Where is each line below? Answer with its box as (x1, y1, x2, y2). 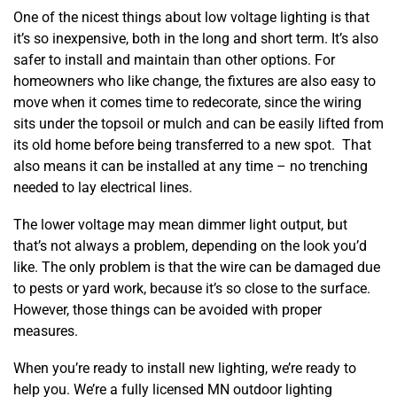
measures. (13, 323, 78, 339)
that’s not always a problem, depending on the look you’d (13, 237, 367, 254)
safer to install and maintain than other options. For (13, 51, 335, 68)
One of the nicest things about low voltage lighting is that (13, 9, 370, 26)
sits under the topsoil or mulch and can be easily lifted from (13, 115, 384, 132)
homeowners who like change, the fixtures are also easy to (13, 73, 376, 90)
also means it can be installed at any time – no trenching (13, 158, 368, 175)
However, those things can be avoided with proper (13, 301, 322, 318)
